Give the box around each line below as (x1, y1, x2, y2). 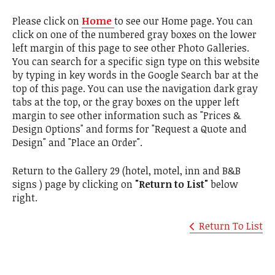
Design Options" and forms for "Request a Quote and (12, 122, 247, 136)
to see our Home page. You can (114, 14, 253, 28)
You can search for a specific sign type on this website (12, 54, 260, 68)
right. (12, 190, 37, 204)
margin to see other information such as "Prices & (12, 108, 241, 122)
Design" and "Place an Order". (12, 135, 142, 149)
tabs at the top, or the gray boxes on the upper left (12, 95, 239, 109)
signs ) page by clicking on (12, 177, 135, 191)
